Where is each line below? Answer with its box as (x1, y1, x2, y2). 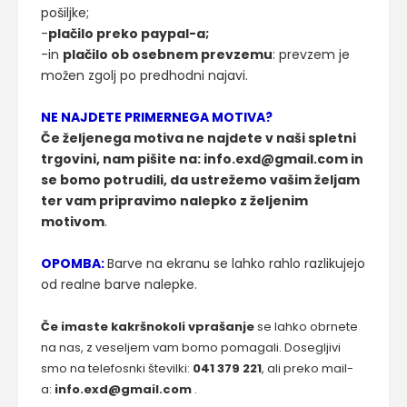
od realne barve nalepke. (41, 275, 197, 293)
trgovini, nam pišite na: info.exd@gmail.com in (41, 150, 363, 168)
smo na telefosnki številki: (41, 360, 193, 377)
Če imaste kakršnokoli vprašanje (41, 318, 254, 335)
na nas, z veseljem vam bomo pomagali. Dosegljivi (41, 339, 341, 356)
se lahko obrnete (254, 318, 358, 335)
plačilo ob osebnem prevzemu (63, 45, 273, 64)
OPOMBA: (41, 254, 107, 273)
